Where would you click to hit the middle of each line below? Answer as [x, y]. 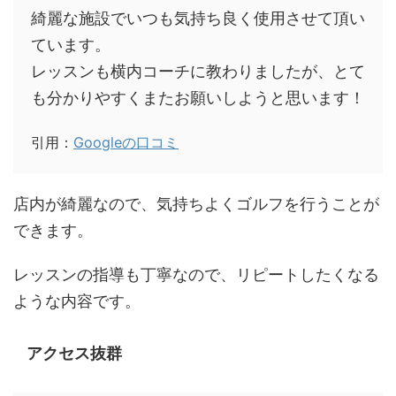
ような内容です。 [77, 301]
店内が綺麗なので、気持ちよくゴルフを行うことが [196, 203]
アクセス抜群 [74, 353]
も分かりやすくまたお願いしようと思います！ [198, 97]
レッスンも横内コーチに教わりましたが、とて [198, 71]
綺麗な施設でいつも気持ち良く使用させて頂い [198, 18]
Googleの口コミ [126, 142]
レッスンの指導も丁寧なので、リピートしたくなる [196, 274]
